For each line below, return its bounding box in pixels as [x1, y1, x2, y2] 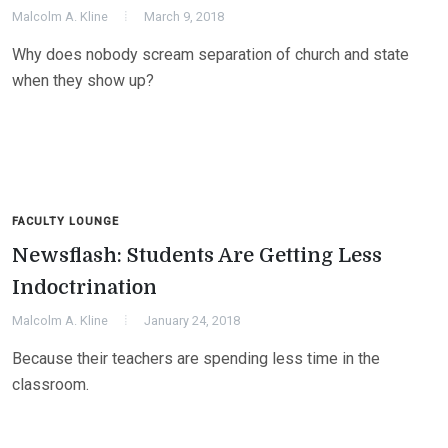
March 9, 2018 [144, 9, 224, 24]
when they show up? [12, 71, 154, 90]
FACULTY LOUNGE [12, 215, 119, 228]
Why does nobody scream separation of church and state [12, 45, 409, 64]
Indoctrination [12, 276, 157, 299]
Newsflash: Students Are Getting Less [12, 244, 382, 267]
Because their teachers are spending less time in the [12, 349, 380, 368]
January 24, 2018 [144, 313, 240, 328]
